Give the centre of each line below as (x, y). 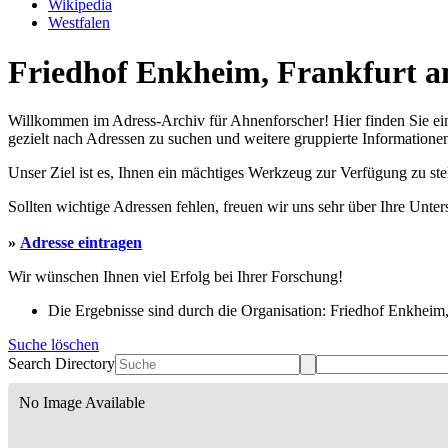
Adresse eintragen (81, 243)
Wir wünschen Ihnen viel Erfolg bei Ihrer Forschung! (175, 277)
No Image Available (82, 403)
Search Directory (61, 364)
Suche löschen (53, 345)
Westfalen (79, 23)
